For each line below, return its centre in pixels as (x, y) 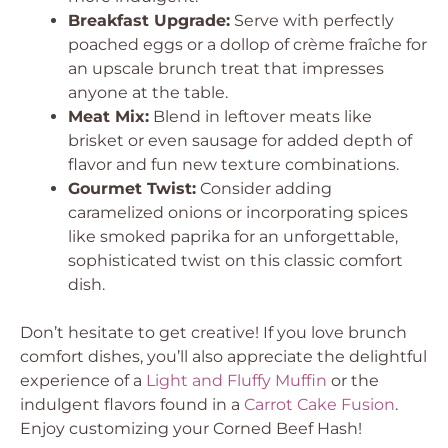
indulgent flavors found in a (132, 404)
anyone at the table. (148, 92)
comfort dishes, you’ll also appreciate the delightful (223, 356)
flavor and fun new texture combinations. (233, 164)
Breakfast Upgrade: (149, 20)
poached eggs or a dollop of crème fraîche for (247, 44)
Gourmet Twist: (132, 188)
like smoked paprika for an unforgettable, (233, 236)
